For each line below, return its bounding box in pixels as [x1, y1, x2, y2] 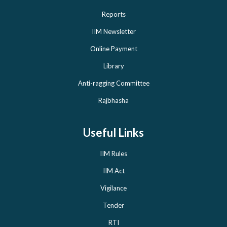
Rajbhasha [98, 96, 129, 104]
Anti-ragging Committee [78, 79, 149, 87]
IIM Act [102, 166, 125, 175]
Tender [103, 201, 124, 209]
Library [103, 61, 124, 70]
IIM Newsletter [91, 27, 136, 35]
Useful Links [83, 125, 144, 139]
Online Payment [90, 44, 137, 53]
